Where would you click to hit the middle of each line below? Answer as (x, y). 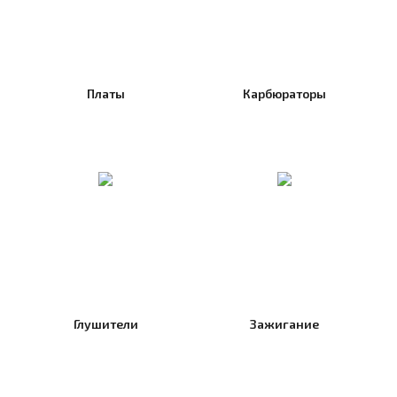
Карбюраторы (284, 94)
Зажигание (284, 324)
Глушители (105, 324)
